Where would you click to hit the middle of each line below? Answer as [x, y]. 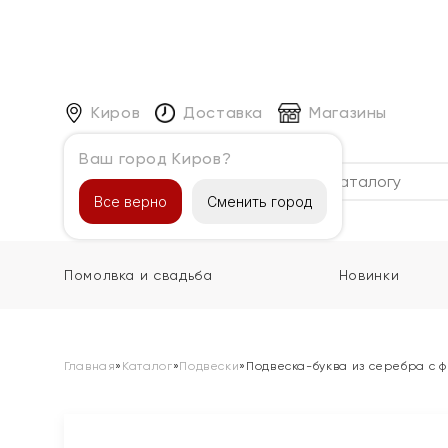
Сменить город [259, 201]
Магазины [348, 112]
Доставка [223, 112]
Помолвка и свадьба [138, 275]
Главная [90, 366]
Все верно [130, 201]
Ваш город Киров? [155, 158]
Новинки [369, 275]
